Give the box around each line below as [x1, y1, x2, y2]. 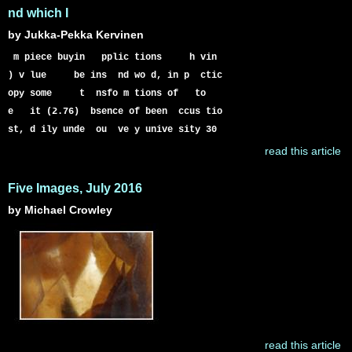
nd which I [8, 6, 68, 20]
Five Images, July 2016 [8, 181, 142, 195]
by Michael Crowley [8, 203, 112, 216]
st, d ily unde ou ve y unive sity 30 [8, 124, 217, 135]
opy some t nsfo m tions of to [8, 88, 206, 99]
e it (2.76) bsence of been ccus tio [8, 106, 222, 117]
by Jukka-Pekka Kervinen [8, 28, 144, 41]
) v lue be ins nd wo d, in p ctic [8, 70, 222, 81]
